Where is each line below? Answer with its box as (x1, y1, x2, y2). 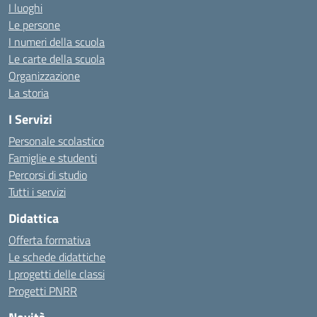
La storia (8, 84, 49, 101)
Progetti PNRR (8, 282, 77, 299)
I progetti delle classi (8, 265, 105, 282)
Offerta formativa (8, 231, 91, 248)
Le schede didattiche (8, 248, 105, 265)
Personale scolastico (8, 132, 104, 149)
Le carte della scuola (8, 50, 105, 67)
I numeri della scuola (8, 33, 105, 50)
